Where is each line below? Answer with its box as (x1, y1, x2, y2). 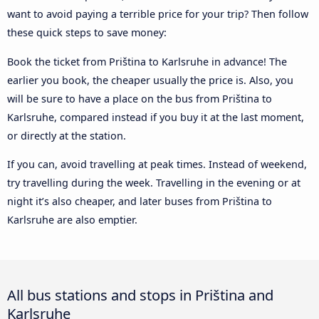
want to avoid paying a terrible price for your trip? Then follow (7, 7, 308, 21)
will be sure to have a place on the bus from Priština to (7, 91, 272, 105)
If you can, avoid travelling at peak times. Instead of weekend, (7, 157, 307, 172)
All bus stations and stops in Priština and (7, 285, 273, 305)
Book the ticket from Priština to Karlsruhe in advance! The (7, 54, 287, 68)
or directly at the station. (7, 128, 126, 142)
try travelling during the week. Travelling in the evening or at (7, 176, 300, 190)
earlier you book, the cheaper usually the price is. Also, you (7, 73, 293, 87)
